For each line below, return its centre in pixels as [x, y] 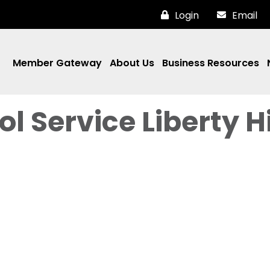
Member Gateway [57, 63]
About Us [132, 63]
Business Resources [211, 63]
